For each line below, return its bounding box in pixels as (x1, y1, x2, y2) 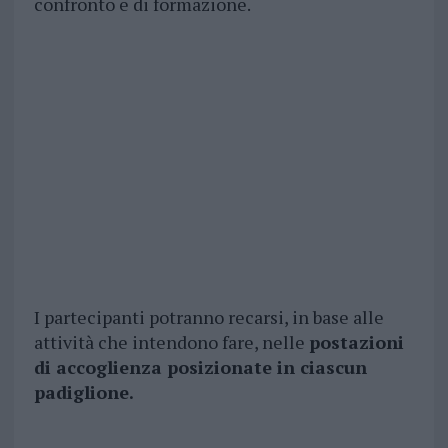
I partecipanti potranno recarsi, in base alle (33, 305, 384, 330)
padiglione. (33, 380, 134, 405)
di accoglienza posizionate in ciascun (33, 355, 367, 380)
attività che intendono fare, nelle (33, 330, 309, 355)
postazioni (308, 330, 404, 355)
